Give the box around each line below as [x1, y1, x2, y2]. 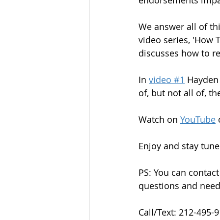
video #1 [149, 74, 185, 85]
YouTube [180, 113, 216, 125]
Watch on [138, 113, 180, 125]
